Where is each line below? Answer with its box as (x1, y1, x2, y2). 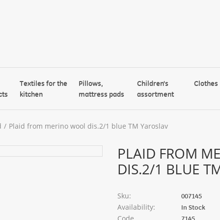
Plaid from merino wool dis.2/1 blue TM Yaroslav (9, 121, 168, 131)
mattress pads (78, 89, 124, 99)
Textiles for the (20, 79, 68, 88)
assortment (137, 89, 174, 99)
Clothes (194, 79, 219, 88)
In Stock (181, 203, 205, 211)
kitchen (20, 89, 43, 99)
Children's (137, 79, 169, 88)
